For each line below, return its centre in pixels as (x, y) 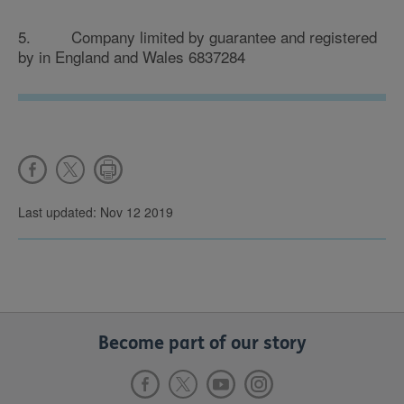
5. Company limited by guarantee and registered (197, 37)
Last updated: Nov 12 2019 (96, 212)
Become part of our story (202, 343)
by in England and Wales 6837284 (132, 56)
